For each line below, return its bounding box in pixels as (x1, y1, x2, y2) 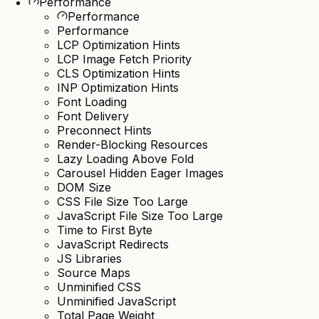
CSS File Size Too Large (57, 194, 188, 209)
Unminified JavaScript (57, 294, 176, 309)
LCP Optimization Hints (57, 38, 180, 53)
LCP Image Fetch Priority (57, 52, 192, 67)
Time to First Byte (57, 223, 152, 238)
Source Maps (57, 266, 130, 281)
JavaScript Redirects (57, 237, 169, 252)
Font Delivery (57, 109, 129, 124)
